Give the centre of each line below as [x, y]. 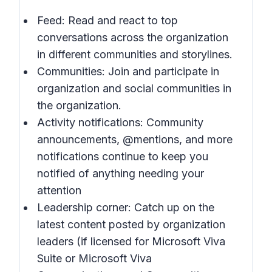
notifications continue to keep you [123, 156]
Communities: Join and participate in [128, 71]
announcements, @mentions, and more [135, 139]
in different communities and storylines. [135, 54]
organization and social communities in [134, 88]
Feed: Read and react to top [107, 20]
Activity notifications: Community [120, 122]
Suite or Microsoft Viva [94, 258]
